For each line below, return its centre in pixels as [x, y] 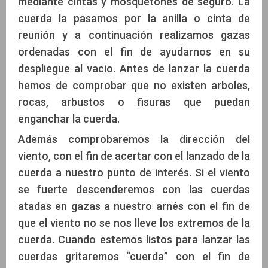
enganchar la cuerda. [69, 119]
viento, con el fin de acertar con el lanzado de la [134, 156]
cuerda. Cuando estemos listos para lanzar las [134, 240]
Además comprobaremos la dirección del [134, 139]
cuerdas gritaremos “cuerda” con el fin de [134, 257]
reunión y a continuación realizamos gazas [134, 35]
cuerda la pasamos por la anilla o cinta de [134, 19]
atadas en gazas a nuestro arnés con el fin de [134, 206]
